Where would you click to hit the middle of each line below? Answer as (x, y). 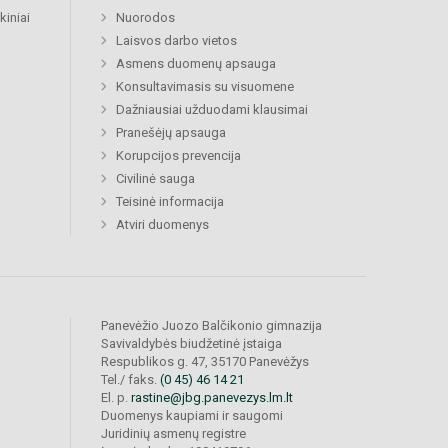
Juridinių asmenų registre (173, 434)
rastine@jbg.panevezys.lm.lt (212, 398)
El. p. (116, 398)
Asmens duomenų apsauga (196, 64)
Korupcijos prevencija (178, 156)
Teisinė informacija (170, 202)
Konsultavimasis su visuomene (205, 87)
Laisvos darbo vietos (176, 41)
